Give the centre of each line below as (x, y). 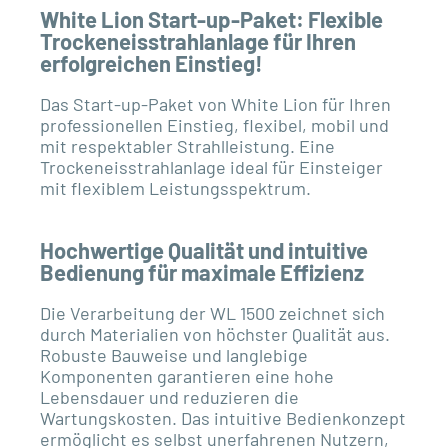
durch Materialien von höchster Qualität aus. (215, 333)
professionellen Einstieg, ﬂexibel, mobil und (214, 124)
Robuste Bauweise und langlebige (174, 354)
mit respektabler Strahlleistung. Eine (187, 145)
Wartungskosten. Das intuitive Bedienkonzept (223, 417)
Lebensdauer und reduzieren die (169, 396)
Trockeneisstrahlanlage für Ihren (198, 40)
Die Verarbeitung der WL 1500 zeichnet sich (212, 312)
